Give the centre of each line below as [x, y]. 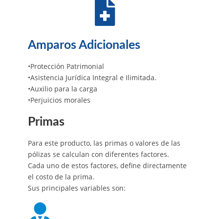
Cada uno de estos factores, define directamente [107, 165]
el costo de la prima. [61, 176]
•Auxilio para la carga [62, 88]
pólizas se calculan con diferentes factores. [98, 154]
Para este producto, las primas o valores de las [104, 143]
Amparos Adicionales [84, 45]
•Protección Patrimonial [66, 66]
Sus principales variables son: [77, 188]
